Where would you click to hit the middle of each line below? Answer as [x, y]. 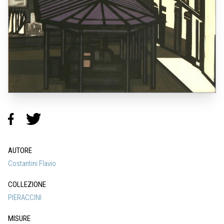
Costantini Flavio [32, 164]
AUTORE [20, 151]
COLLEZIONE [27, 185]
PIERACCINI [25, 198]
